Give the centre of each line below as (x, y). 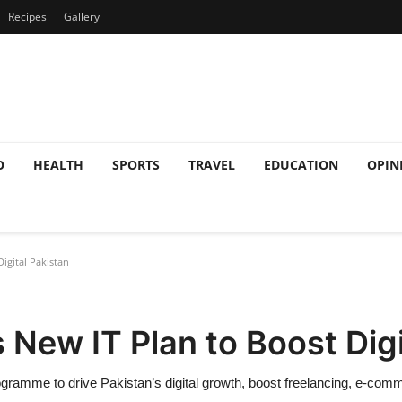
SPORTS (136, 165)
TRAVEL (212, 165)
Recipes (27, 17)
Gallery (82, 17)
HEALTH (58, 165)
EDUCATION (301, 165)
